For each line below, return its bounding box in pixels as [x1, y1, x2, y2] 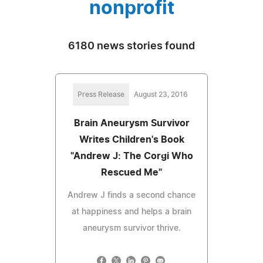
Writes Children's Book [79, 134, 184, 144]
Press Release [77, 90, 124, 98]
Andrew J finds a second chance [68, 191, 195, 200]
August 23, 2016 [134, 90, 188, 98]
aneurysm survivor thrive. [82, 224, 181, 232]
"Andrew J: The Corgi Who [70, 151, 193, 161]
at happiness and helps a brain [72, 207, 191, 216]
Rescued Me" [101, 167, 162, 177]
